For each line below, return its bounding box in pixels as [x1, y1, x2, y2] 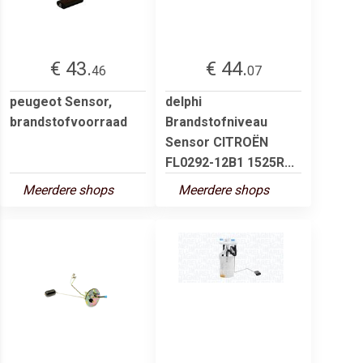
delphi [165, 93, 202, 109]
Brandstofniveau [165, 113, 267, 130]
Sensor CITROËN [165, 134, 268, 150]
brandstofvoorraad [10, 113, 127, 130]
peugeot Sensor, [10, 93, 112, 109]
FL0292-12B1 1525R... [165, 154, 294, 170]
